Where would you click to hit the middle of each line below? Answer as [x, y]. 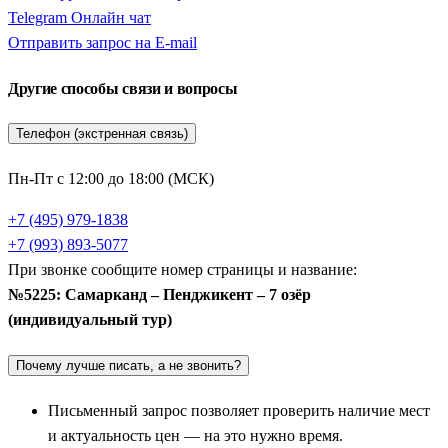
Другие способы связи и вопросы [123, 88]
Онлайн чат [111, 17]
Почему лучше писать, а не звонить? [128, 365]
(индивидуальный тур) [90, 320]
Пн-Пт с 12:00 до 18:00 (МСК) [111, 179]
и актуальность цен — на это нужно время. [195, 435]
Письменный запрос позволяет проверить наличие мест [239, 410]
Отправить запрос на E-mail [102, 42]
